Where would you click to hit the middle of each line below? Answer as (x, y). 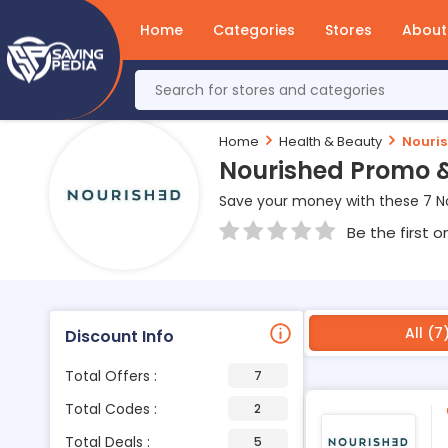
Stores (348, 30)
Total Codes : (110, 408)
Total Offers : (110, 375)
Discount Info (119, 336)
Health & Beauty (330, 141)
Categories (254, 30)
